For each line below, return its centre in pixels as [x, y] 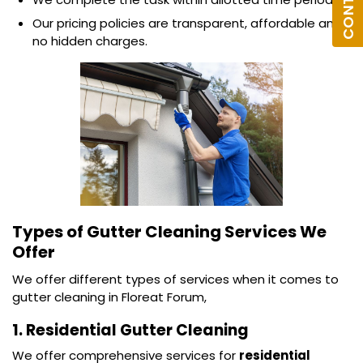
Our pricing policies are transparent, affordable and [187, 23]
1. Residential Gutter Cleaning [132, 331]
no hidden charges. [90, 41]
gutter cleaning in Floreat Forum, [109, 297]
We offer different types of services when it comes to [175, 280]
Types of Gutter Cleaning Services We [169, 232]
